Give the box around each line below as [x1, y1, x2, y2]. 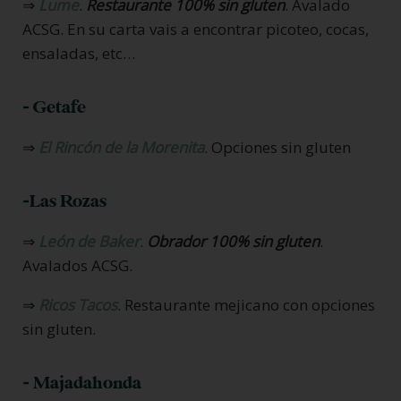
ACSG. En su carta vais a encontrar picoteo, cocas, [22, 18, 369, 39]
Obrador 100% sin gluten [147, 230, 320, 252]
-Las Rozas [22, 190, 107, 212]
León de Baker [38, 230, 140, 252]
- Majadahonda [22, 371, 141, 394]
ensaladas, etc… [22, 42, 135, 64]
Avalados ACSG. [22, 254, 136, 276]
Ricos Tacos [38, 294, 117, 315]
